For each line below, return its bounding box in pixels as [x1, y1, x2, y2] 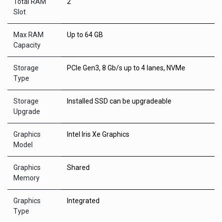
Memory [13, 174, 40, 182]
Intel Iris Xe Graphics [67, 130, 129, 138]
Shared [67, 164, 90, 171]
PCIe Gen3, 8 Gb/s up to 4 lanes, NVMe [67, 64, 185, 72]
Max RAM [13, 31, 44, 39]
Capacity [13, 41, 41, 49]
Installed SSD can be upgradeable [67, 97, 171, 105]
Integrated [67, 197, 100, 205]
